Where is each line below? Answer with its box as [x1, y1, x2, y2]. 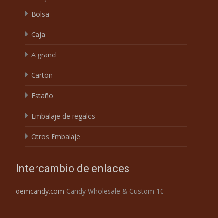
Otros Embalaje [31, 131, 80, 141]
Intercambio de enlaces [16, 162, 129, 175]
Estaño [31, 91, 53, 100]
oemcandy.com [16, 186, 64, 196]
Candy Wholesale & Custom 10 [64, 186, 164, 196]
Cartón [31, 70, 53, 80]
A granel [31, 50, 57, 59]
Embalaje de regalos [31, 111, 95, 121]
